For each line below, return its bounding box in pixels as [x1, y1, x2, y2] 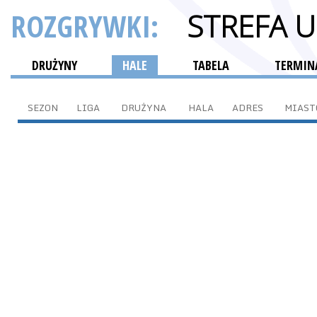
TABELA [192, 57, 229, 74]
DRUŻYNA [120, 100, 166, 115]
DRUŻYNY [32, 57, 77, 74]
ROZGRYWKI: [11, 6, 166, 46]
